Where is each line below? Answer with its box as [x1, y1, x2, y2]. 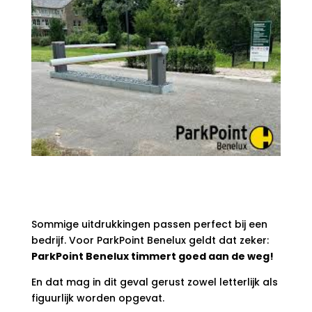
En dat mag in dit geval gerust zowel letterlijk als [31, 275, 278, 290]
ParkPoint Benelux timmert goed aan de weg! [31, 249, 274, 264]
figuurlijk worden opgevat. [31, 291, 164, 306]
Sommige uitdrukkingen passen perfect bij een [31, 217, 267, 232]
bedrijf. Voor [31, 233, 97, 248]
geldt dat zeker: [185, 233, 269, 248]
